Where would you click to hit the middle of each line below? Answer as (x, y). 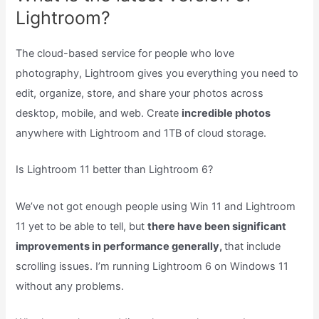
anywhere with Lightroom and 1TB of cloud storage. (141, 133)
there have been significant (217, 226)
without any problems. (70, 286)
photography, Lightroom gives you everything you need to (157, 73)
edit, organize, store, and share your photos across (140, 93)
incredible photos (226, 113)
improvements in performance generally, (120, 246)
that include (253, 246)
